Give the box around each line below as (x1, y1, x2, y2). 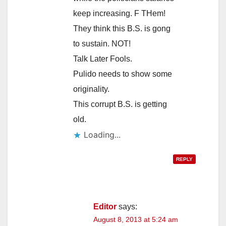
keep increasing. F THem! (73, 9, 165, 18)
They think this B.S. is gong (73, 24, 171, 33)
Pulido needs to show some (73, 69, 172, 78)
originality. (73, 84, 109, 93)
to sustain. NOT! (73, 39, 131, 48)
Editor (93, 202, 117, 211)
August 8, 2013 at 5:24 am (93, 215, 178, 223)
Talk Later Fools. (73, 54, 132, 63)
